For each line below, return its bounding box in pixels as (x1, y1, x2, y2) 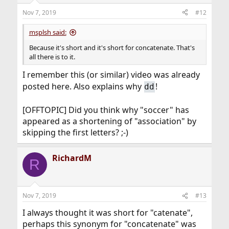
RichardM (52, 152, 91, 164)
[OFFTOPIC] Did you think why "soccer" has (22, 104, 189, 116)
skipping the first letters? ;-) (22, 127, 128, 139)
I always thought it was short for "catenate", (22, 207, 193, 219)
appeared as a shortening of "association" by (22, 116, 196, 127)
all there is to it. (29, 52, 75, 61)
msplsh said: (29, 27, 66, 37)
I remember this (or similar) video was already (22, 68, 200, 80)
